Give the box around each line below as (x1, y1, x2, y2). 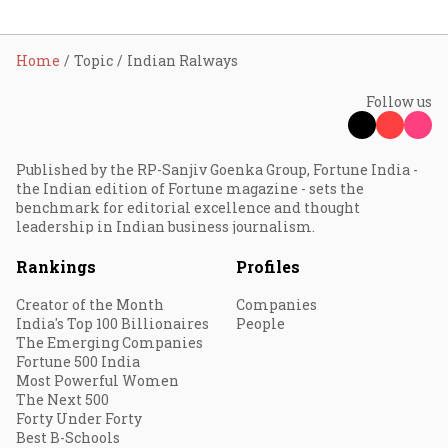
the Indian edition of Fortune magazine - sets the (16, 179, 364, 198)
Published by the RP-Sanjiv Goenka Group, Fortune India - (16, 160, 418, 179)
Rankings (16, 256, 96, 277)
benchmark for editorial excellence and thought (16, 198, 360, 217)
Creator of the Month (16, 295, 164, 314)
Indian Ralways (127, 51, 238, 70)
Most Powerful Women (16, 371, 179, 390)
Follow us (366, 92, 432, 111)
